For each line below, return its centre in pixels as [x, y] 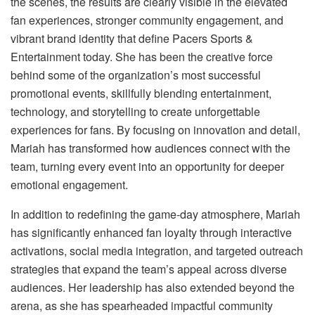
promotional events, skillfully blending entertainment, [141, 93]
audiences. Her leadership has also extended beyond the [153, 287]
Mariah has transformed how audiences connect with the [150, 148]
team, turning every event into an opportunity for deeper [147, 166]
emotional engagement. [69, 184]
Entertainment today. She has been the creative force [142, 56]
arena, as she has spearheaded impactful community [142, 305]
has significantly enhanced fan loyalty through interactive [151, 232]
